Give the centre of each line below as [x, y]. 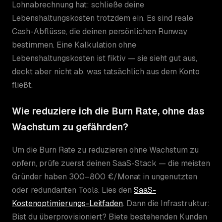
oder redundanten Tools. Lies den [73, 190]
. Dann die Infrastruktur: [166, 203]
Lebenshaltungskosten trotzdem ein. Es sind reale [103, 18]
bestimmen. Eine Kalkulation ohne [74, 45]
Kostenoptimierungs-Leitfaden [67, 203]
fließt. [22, 85]
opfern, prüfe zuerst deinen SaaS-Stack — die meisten [111, 163]
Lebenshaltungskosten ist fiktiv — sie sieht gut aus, [105, 58]
